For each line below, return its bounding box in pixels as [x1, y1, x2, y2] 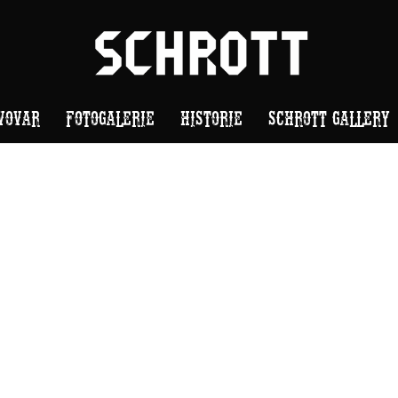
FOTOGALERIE [66, 107, 155, 128]
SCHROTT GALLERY [268, 107, 390, 128]
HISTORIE [180, 107, 243, 128]
